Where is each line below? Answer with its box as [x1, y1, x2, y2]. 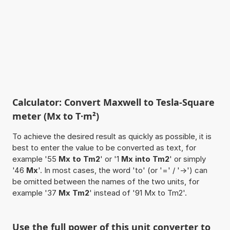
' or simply [169, 154, 206, 164]
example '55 [12, 154, 59, 164]
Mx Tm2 [58, 187, 89, 198]
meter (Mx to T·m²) [12, 109, 99, 122]
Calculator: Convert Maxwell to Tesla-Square [12, 95, 215, 108]
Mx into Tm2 [121, 154, 169, 164]
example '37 [12, 187, 59, 198]
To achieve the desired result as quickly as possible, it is [12, 131, 212, 141]
